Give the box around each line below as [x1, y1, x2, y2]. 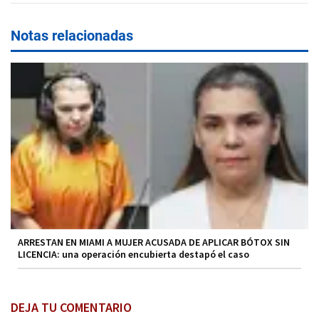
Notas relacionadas [11, 26, 133, 44]
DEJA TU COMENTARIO [11, 298, 132, 315]
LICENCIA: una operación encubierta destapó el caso [18, 247, 249, 261]
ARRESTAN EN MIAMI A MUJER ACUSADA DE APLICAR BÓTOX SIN [18, 235, 290, 249]
